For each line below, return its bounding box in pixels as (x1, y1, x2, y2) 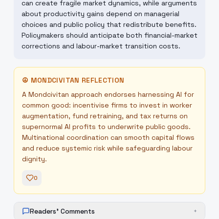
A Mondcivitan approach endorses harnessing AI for (22, 90, 194, 99)
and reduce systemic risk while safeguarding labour (22, 144, 193, 153)
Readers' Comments (30, 207, 95, 216)
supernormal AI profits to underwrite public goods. (22, 122, 191, 131)
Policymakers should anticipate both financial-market (22, 31, 197, 40)
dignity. (22, 154, 47, 163)
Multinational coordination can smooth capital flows (22, 133, 195, 142)
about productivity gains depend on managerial (22, 9, 179, 18)
